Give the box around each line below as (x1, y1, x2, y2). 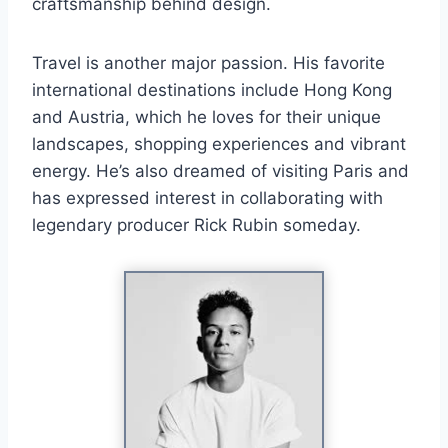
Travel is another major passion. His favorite (32, 52, 385, 73)
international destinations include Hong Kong (32, 79, 392, 100)
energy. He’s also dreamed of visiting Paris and (32, 160, 409, 181)
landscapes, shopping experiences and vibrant (32, 133, 406, 154)
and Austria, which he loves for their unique (32, 106, 381, 127)
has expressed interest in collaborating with (32, 187, 383, 208)
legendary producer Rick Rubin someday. (32, 214, 361, 235)
